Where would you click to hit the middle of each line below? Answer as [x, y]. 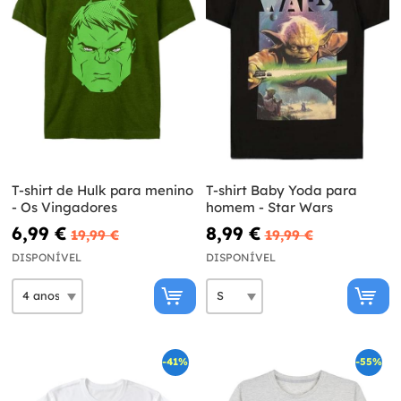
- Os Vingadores [64, 207]
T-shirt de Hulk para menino [102, 190]
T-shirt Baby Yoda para [281, 190]
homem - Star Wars [269, 207]
